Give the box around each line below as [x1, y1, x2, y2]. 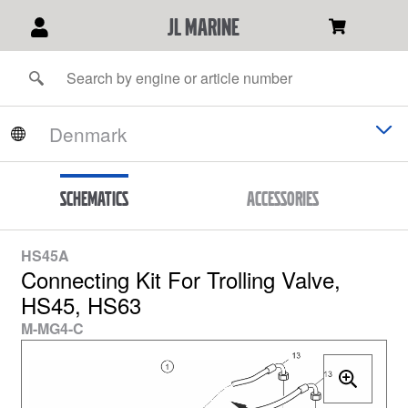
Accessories [246, 187, 319, 209]
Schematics [60, 187, 129, 209]
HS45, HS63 [21, 288, 141, 321]
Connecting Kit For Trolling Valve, [21, 262, 341, 295]
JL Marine [168, 13, 240, 40]
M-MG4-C [21, 317, 84, 339]
